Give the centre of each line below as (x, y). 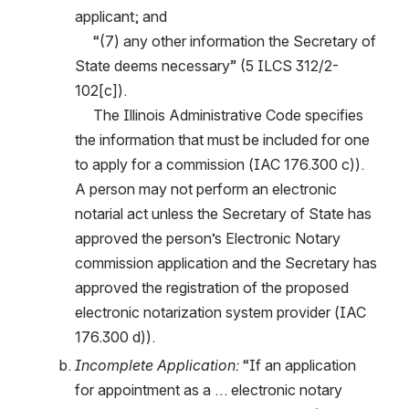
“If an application (299, 365)
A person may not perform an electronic (206, 189)
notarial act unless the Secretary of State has (223, 213)
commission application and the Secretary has (226, 262)
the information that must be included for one (222, 139)
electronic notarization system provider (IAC (220, 312)
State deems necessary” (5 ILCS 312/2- (207, 65)
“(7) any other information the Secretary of (84, 41)
